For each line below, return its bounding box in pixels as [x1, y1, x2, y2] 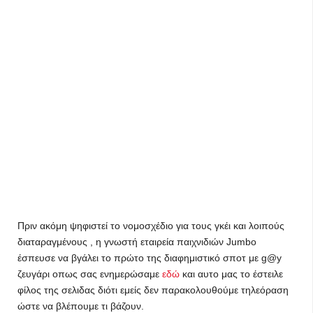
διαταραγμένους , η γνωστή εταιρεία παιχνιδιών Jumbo [17, 236, 256, 247]
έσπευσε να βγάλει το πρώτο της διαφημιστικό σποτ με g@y [17, 252, 282, 263]
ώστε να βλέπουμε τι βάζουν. [17, 300, 144, 312]
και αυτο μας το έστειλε [182, 268, 283, 279]
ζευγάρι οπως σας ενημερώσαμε [17, 268, 162, 279]
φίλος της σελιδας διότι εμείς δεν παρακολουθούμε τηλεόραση [17, 284, 289, 296]
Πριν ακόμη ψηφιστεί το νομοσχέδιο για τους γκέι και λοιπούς [17, 220, 284, 231]
